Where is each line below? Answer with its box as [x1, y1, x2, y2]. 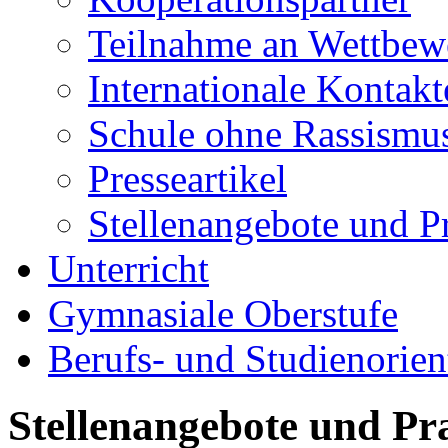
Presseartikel [88, 156, 287, 200]
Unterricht [48, 246, 209, 290]
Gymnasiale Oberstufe [48, 291, 398, 335]
